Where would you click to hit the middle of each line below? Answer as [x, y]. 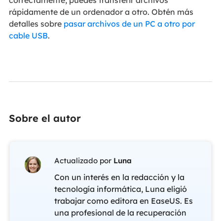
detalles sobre [36, 24]
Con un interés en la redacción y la [119, 177]
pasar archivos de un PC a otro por [129, 24]
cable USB [28, 36]
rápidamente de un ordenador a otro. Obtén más [101, 12]
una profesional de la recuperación [120, 213]
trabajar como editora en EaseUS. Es [123, 201]
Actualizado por [84, 161]
